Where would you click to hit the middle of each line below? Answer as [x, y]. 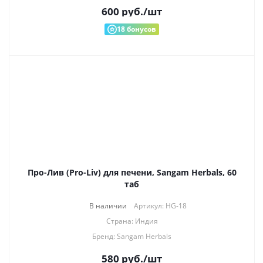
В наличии [108, 206]
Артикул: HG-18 [160, 206]
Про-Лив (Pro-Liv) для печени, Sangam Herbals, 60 [132, 172]
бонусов [141, 29]
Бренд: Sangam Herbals [132, 236]
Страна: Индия [132, 221]
